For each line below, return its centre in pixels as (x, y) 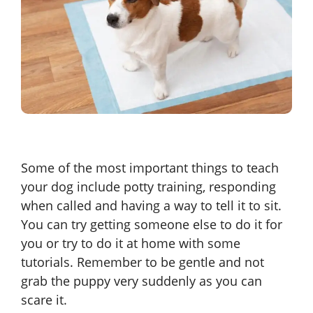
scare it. (44, 299)
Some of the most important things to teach (150, 167)
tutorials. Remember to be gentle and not (143, 262)
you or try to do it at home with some (131, 243)
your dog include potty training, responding (148, 186)
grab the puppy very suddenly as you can (141, 281)
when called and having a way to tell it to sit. (151, 205)
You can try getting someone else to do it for (152, 224)
